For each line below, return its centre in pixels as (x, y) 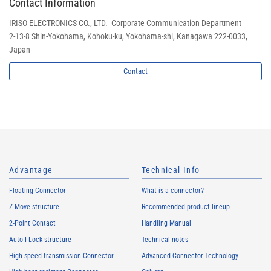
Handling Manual (166, 223)
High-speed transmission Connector (61, 256)
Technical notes (165, 239)
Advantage (31, 170)
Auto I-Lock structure (40, 239)
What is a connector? (173, 190)
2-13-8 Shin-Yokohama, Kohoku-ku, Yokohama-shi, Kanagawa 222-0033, (128, 36)
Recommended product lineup (186, 207)
